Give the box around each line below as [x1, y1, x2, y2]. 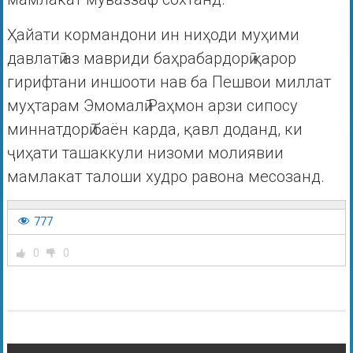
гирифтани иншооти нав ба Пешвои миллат [6, 72, 331, 91]
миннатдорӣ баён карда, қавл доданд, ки [6, 119, 303, 139]
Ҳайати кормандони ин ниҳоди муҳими [6, 24, 299, 44]
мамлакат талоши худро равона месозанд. [6, 166, 325, 186]
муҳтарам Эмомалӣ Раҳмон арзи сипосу [6, 95, 298, 115]
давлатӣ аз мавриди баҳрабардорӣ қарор [6, 48, 296, 68]
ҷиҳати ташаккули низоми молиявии [6, 143, 284, 162]
